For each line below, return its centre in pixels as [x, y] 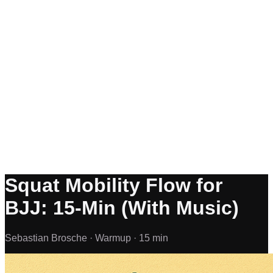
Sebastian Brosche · [50, 238]
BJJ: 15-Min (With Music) [122, 208]
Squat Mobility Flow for [114, 186]
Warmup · [117, 238]
